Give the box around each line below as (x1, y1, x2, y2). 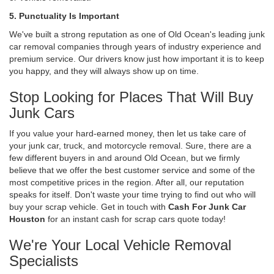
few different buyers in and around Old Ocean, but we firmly (9, 152, 240, 163)
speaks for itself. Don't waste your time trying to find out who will (9, 189, 256, 199)
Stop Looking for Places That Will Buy (9, 88, 253, 105)
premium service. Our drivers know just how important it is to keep (9, 53, 264, 64)
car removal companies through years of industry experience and (9, 41, 261, 51)
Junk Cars (9, 104, 75, 121)
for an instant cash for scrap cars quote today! (45, 213, 226, 224)
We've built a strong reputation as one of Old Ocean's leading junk (9, 29, 265, 39)
